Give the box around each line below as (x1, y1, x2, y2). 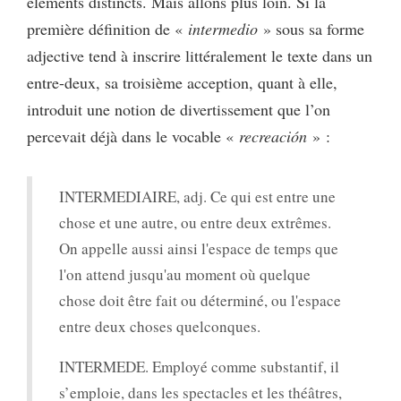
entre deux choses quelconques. (59, 315, 260, 337)
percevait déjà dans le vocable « (27, 124, 239, 147)
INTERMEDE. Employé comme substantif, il (59, 355, 339, 377)
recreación (239, 124, 307, 147)
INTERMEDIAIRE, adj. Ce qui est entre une (59, 185, 336, 207)
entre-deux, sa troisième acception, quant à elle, (27, 71, 337, 93)
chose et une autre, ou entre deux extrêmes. (59, 211, 331, 233)
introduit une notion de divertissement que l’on (27, 98, 330, 120)
